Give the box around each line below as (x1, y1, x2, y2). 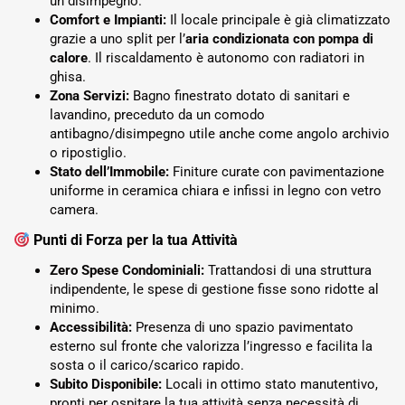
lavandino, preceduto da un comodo (50, 107, 265, 124)
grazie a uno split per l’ (50, 31, 185, 48)
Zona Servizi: (50, 88, 129, 105)
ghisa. (50, 69, 86, 86)
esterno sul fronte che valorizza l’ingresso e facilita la (50, 338, 372, 355)
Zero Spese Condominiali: (50, 262, 204, 279)
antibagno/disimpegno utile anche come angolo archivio (50, 126, 390, 143)
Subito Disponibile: (50, 376, 162, 393)
